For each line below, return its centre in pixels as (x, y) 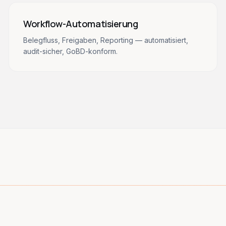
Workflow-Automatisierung (81, 24)
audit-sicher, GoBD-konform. (71, 51)
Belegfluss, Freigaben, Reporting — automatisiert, (106, 40)
